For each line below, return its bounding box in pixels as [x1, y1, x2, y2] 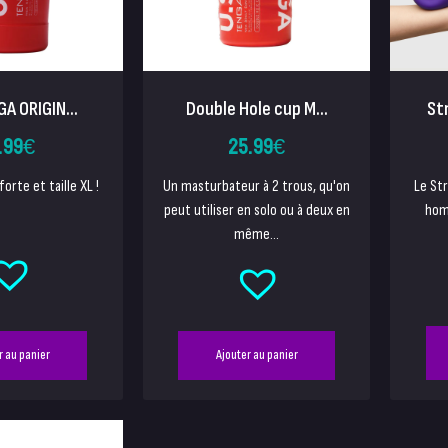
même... [234, 224, 280, 244]
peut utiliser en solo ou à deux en [163, 200, 350, 220]
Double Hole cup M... [185, 96, 328, 121]
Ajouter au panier [215, 346, 298, 363]
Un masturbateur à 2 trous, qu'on [163, 176, 351, 196]
